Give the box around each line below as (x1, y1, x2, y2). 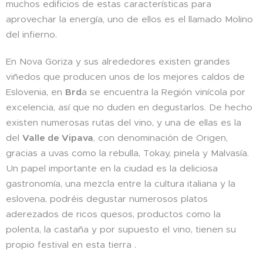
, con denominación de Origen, (93, 132, 228, 143)
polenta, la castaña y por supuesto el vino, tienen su (6, 224, 236, 235)
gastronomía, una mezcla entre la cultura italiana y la (6, 178, 235, 189)
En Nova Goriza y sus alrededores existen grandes (6, 56, 230, 67)
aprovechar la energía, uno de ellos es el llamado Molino (6, 14, 253, 25)
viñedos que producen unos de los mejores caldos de (6, 71, 245, 82)
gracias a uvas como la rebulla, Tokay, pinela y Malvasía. (6, 147, 249, 159)
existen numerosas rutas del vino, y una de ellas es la (6, 117, 241, 128)
